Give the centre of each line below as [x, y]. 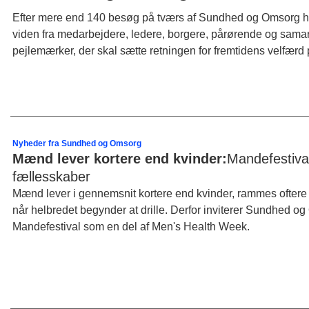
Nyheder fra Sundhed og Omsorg [77, 144]
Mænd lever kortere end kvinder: [119, 159]
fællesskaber [51, 177]
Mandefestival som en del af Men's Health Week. [131, 227]
